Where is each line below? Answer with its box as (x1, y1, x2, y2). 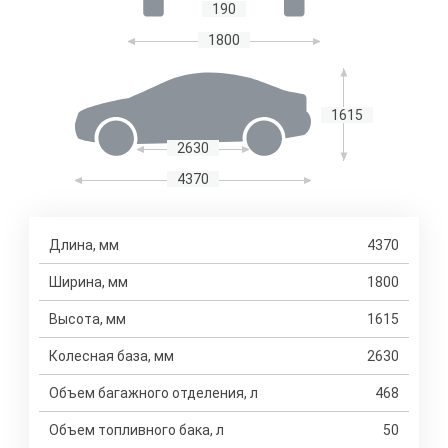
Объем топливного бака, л (49, 422, 224, 438)
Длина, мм (49, 237, 119, 253)
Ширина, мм (49, 274, 128, 290)
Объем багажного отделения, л (49, 385, 258, 401)
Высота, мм (49, 311, 126, 327)
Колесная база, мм (49, 348, 174, 364)
